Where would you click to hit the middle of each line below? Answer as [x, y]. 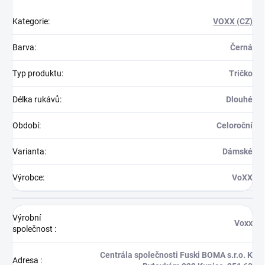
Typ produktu [37, 74]
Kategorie [30, 22]
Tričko [241, 74]
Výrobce [28, 178]
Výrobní [27, 218]
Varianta [28, 152]
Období [26, 126]
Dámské [237, 152]
